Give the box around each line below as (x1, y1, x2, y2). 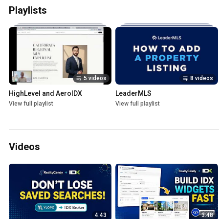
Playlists (9, 4, 47, 17)
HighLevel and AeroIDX (9, 89, 82, 98)
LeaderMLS (115, 89, 152, 98)
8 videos (190, 75, 213, 82)
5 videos (84, 75, 107, 82)
